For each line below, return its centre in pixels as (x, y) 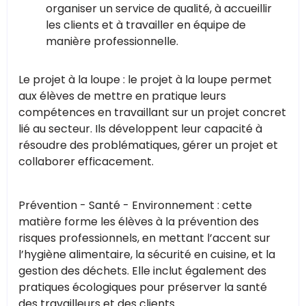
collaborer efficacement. (86, 161)
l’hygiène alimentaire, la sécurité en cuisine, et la (147, 254)
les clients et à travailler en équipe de (146, 25)
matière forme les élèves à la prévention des (139, 221)
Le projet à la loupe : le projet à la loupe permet (145, 79)
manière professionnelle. (112, 41)
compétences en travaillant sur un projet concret (152, 112)
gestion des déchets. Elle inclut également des (142, 270)
